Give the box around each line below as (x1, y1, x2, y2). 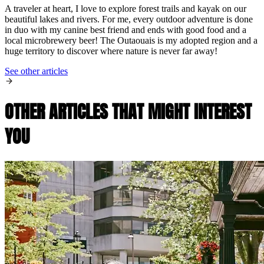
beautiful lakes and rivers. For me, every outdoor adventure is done (5, 14, 253, 25)
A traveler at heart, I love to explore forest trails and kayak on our (5, 4, 246, 14)
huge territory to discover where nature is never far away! (5, 46, 217, 57)
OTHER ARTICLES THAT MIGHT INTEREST (5, 98, 252, 126)
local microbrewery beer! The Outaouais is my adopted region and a (5, 35, 258, 46)
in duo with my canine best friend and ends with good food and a (5, 25, 246, 35)
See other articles (5, 66, 68, 77)
